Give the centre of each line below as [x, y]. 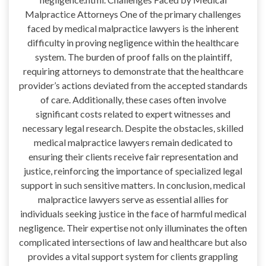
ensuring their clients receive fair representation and [133, 157]
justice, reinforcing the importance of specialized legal [133, 171]
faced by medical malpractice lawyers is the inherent [133, 28]
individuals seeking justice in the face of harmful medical [133, 214]
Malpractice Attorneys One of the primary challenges [133, 14]
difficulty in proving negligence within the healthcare [133, 43]
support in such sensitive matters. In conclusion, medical [133, 185]
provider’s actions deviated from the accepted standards [133, 85]
